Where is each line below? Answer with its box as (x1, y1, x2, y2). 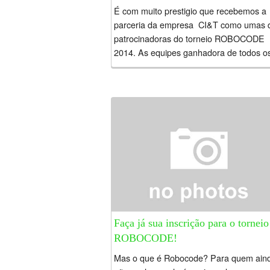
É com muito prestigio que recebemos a (114, 4, 266, 17)
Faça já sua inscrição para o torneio (114, 217, 269, 230)
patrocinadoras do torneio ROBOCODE (114, 32, 265, 45)
